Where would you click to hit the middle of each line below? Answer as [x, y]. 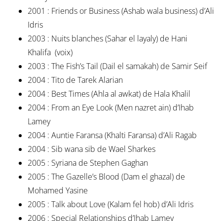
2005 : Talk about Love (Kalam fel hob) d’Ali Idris [110, 204]
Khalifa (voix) [50, 53]
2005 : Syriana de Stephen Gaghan [88, 163]
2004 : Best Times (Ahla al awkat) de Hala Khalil [109, 94]
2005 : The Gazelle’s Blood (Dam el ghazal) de [106, 177]
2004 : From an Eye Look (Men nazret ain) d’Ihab [110, 108]
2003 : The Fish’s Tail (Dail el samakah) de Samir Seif [117, 66]
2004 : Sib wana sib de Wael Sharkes [91, 149]
